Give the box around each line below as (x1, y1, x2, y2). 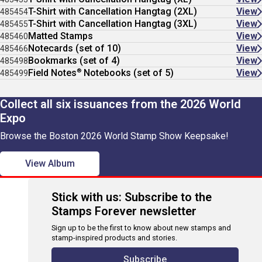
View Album (25, 158, 75, 169)
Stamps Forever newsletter (51, 204, 196, 218)
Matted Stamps (28, 30, 93, 42)
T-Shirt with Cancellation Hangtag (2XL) (28, 6, 197, 17)
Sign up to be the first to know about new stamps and (51, 223, 231, 232)
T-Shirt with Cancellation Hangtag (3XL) (28, 18, 197, 29)
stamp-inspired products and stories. (51, 233, 177, 242)
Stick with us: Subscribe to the (51, 190, 212, 204)
